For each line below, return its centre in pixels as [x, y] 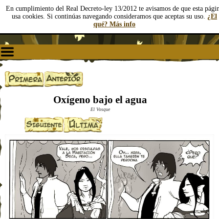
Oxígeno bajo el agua [100, 100]
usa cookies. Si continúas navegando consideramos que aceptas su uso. [109, 16]
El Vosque [100, 109]
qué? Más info [114, 24]
